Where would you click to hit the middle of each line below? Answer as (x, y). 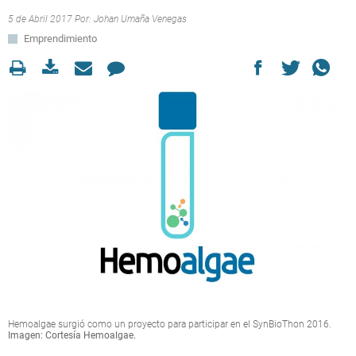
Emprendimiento (60, 39)
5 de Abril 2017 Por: (51, 19)
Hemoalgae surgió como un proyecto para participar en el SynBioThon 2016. (170, 324)
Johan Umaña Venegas (140, 19)
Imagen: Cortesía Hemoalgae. (72, 335)
